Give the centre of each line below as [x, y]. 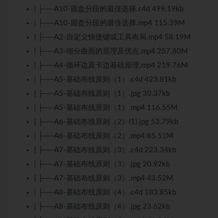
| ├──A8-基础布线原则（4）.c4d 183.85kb [105, 192]
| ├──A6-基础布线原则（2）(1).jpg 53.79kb [106, 122]
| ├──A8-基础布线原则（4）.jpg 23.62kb [102, 206]
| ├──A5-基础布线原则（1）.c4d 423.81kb [105, 79]
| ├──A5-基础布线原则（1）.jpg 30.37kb [102, 93]
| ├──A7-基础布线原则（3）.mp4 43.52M [104, 178]
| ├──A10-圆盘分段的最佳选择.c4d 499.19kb [109, 9]
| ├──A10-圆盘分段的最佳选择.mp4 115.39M [109, 23]
